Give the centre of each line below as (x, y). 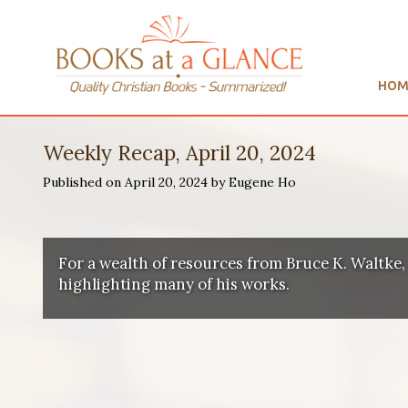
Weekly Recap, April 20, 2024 (179, 153)
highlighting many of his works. (173, 284)
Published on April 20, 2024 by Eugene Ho (169, 183)
